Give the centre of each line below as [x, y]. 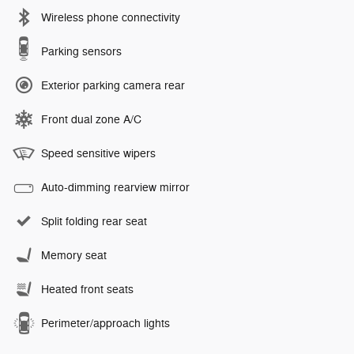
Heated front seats [87, 290]
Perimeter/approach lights [105, 324]
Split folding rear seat [94, 222]
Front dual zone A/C [91, 120]
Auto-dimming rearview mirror [115, 188]
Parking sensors [81, 52]
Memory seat [74, 256]
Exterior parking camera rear [113, 86]
